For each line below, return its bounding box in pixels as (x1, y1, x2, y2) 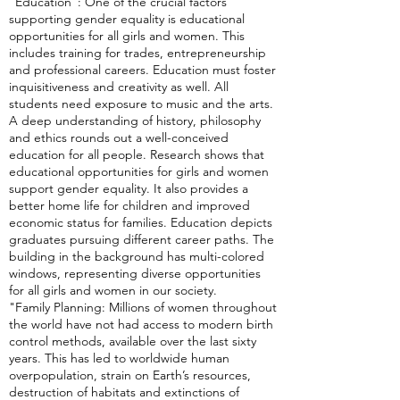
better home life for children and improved (9, 197, 250, 214)
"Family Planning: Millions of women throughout (9, 299, 277, 316)
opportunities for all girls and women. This (9, 28, 245, 45)
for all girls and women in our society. (9, 282, 217, 299)
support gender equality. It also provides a (9, 180, 248, 197)
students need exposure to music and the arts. (9, 96, 273, 112)
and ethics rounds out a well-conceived (9, 129, 229, 146)
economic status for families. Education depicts (9, 214, 272, 231)
